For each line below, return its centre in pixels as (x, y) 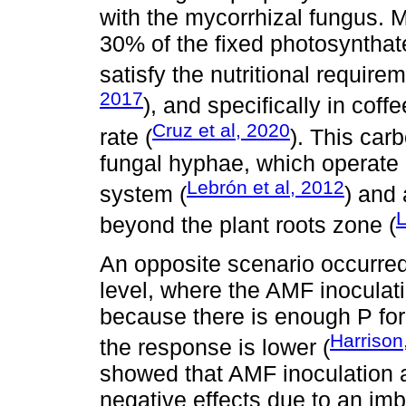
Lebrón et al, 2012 (266, 188)
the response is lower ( (215, 348)
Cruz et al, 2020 (221, 130)
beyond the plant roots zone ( (248, 225)
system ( (143, 194)
